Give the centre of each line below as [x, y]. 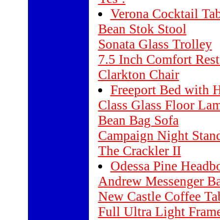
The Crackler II [139, 151]
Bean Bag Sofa [138, 120]
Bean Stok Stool [142, 29]
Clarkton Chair [138, 75]
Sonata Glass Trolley [155, 44]
